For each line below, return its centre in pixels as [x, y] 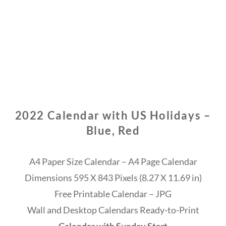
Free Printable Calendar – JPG [113, 194]
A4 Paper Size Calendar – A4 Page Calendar [113, 162]
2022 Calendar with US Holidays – [113, 116]
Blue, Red [113, 131]
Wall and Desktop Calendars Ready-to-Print [113, 210]
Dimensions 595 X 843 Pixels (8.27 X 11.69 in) [113, 178]
